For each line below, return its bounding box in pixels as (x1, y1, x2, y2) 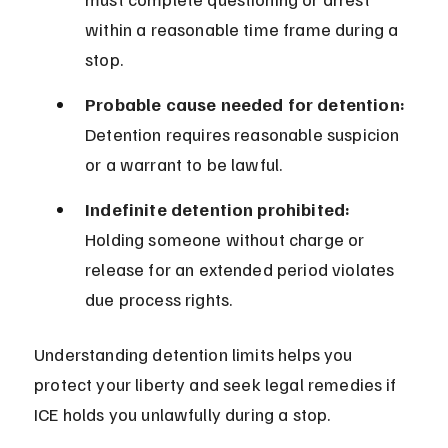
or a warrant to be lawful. (85, 153, 283, 176)
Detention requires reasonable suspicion (85, 123, 404, 146)
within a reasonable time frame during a (85, 18, 403, 41)
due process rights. (85, 288, 233, 311)
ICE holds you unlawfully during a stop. (34, 403, 331, 426)
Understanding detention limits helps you (34, 343, 357, 366)
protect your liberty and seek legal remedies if (34, 373, 401, 396)
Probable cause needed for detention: (85, 93, 405, 116)
